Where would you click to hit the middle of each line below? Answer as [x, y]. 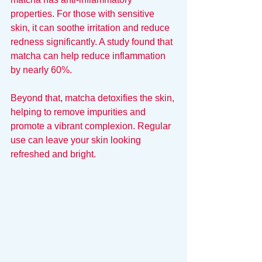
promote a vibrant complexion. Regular [92, 126]
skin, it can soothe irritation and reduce [91, 28]
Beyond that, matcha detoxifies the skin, [94, 98]
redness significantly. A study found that [93, 42]
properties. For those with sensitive [84, 14]
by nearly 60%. [41, 70]
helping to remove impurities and [79, 112]
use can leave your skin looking [77, 140]
